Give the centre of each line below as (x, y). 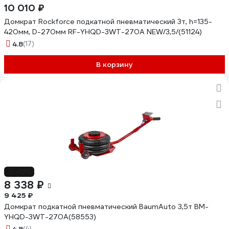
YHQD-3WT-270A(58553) (50, 217)
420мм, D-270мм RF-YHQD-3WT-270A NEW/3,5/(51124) (103, 32)
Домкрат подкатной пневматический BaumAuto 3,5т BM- (106, 207)
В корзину (114, 64)
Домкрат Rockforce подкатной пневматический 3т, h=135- (108, 21)
